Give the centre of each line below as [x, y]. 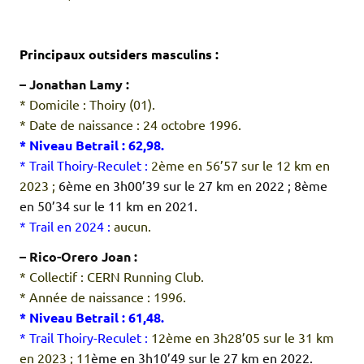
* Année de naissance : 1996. [103, 297]
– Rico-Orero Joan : [78, 257]
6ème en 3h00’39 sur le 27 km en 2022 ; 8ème [193, 186]
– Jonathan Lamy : [74, 84]
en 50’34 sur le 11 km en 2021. [108, 206]
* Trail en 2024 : [67, 226]
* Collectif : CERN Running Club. [112, 277]
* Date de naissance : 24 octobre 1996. [130, 125]
